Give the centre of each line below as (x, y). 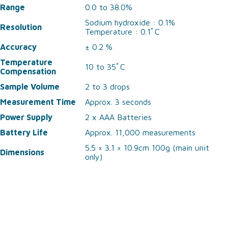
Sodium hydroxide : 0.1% (130, 22)
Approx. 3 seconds (118, 102)
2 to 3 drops (107, 87)
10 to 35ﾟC (105, 67)
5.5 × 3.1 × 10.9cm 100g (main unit (147, 148)
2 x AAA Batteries (118, 117)
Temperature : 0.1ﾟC (122, 32)
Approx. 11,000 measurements (140, 132)
